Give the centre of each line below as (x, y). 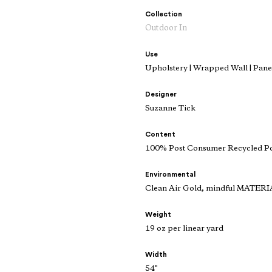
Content (160, 134)
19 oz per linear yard (184, 229)
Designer (161, 94)
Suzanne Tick (170, 109)
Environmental (170, 175)
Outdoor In (166, 29)
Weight (158, 215)
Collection (164, 14)
